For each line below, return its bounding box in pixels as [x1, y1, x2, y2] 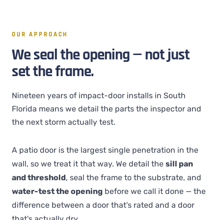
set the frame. [12, 62, 93, 82]
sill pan [165, 159, 193, 168]
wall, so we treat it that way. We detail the [12, 159, 165, 168]
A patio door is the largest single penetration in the [12, 145, 198, 155]
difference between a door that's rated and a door [12, 200, 194, 210]
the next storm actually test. [12, 117, 115, 127]
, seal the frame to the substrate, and [66, 173, 201, 182]
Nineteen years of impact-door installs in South [12, 91, 186, 100]
